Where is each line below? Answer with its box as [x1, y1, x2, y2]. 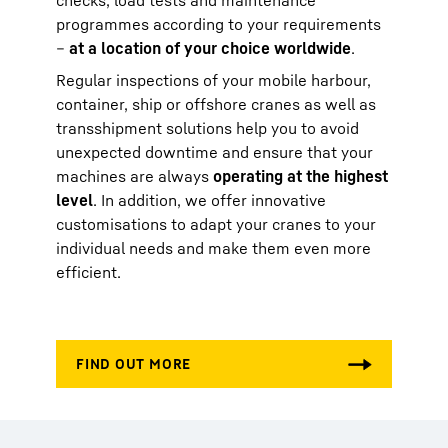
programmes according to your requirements [56, 14, 381, 34]
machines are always [56, 166, 213, 186]
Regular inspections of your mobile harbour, [56, 70, 371, 90]
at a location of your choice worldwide [69, 38, 351, 58]
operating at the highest [213, 166, 388, 186]
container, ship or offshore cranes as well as [56, 94, 376, 114]
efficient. [56, 262, 121, 282]
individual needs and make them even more [56, 238, 371, 258]
